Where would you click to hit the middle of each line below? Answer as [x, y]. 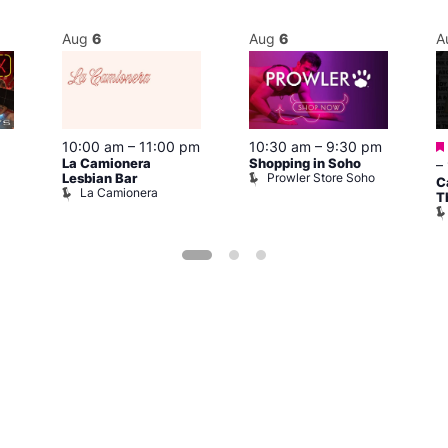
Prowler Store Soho [321, 178]
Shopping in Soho [305, 164]
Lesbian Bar [99, 179]
